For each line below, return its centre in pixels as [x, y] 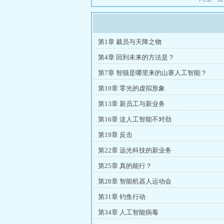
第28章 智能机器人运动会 [135, 181]
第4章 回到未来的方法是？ [136, 57]
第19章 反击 [115, 135]
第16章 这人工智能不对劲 [135, 119]
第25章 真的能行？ [125, 166]
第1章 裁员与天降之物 [130, 42]
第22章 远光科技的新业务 [135, 150]
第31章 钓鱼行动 [122, 197]
